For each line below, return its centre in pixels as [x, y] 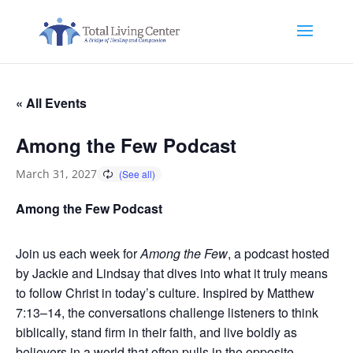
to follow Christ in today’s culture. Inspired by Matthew [165, 293]
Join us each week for [78, 253]
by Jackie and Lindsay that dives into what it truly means [172, 273]
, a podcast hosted [279, 253]
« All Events [51, 103]
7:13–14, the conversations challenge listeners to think [167, 312]
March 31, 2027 [56, 174]
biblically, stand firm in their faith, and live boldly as [156, 332]
